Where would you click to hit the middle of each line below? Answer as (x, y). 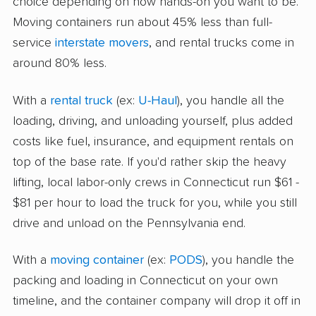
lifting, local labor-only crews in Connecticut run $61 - (156, 182)
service (34, 43)
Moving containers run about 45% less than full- (142, 23)
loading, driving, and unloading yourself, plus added (153, 121)
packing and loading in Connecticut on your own (145, 280)
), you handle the (248, 260)
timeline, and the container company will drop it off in (157, 301)
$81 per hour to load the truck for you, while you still (155, 203)
